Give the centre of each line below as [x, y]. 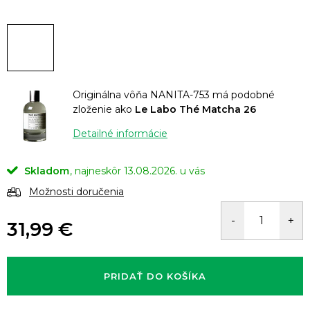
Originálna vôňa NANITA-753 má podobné [174, 95]
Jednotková [35, 246]
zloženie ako [104, 109]
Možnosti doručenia [76, 191]
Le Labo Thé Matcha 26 [195, 109]
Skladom [45, 171]
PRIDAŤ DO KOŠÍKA [155, 276]
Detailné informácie [120, 134]
